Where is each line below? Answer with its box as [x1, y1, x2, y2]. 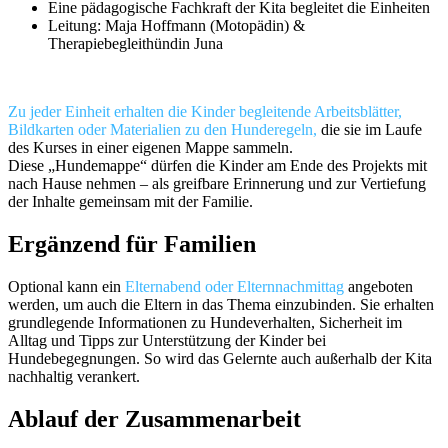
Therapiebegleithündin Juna [48, 35, 223, 53]
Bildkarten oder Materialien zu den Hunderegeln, [8, 121, 317, 139]
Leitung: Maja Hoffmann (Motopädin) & [48, 17, 305, 35]
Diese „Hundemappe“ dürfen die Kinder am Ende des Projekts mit [8, 157, 427, 175]
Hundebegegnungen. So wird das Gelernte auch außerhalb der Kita [8, 349, 432, 367]
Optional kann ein [8, 277, 125, 295]
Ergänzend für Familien [8, 230, 256, 257]
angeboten [348, 277, 413, 295]
